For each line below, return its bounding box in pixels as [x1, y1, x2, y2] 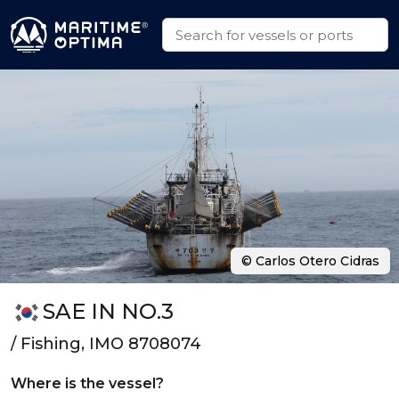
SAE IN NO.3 [42, 298, 174, 324]
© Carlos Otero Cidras [241, 253, 379, 269]
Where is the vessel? [11, 375, 164, 392]
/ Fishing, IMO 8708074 [11, 334, 201, 354]
